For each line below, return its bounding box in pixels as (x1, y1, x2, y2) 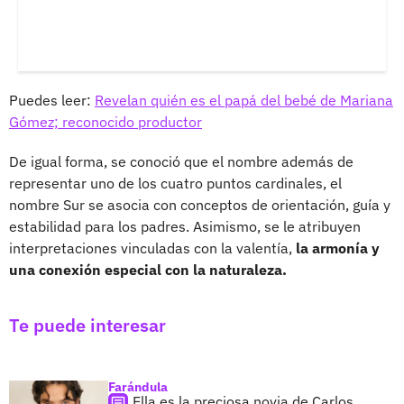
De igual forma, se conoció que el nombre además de (9, 152, 353, 171)
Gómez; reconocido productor (9, 113, 202, 132)
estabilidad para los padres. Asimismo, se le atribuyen (9, 217, 361, 236)
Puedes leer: (9, 91, 95, 110)
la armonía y (296, 239, 380, 258)
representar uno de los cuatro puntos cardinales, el (9, 174, 342, 193)
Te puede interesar (9, 313, 166, 338)
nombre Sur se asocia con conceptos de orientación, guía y (9, 196, 390, 215)
